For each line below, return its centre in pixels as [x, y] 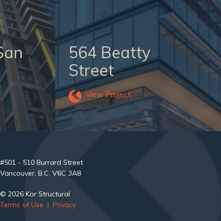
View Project [108, 94]
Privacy [64, 205]
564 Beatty [109, 52]
